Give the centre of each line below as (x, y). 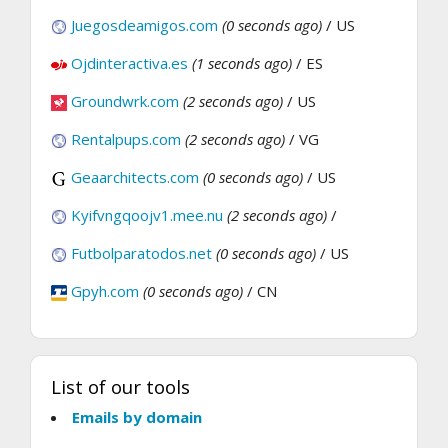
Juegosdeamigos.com (144, 25)
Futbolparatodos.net (141, 253)
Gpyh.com (105, 291)
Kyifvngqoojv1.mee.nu (147, 215)
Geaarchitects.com (135, 177)
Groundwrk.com (125, 101)
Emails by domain (137, 417)
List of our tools (120, 387)
